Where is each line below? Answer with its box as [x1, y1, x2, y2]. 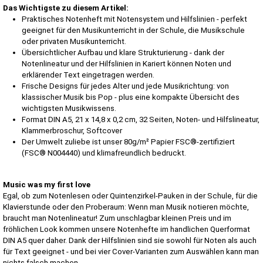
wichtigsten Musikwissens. [22, 103, 116, 113]
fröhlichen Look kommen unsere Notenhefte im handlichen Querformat [3, 224, 250, 234]
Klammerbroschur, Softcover [22, 126, 122, 135]
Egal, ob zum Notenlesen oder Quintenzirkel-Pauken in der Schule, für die [3, 191, 258, 200]
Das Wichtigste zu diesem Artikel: [3, 3, 129, 12]
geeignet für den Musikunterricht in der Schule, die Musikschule [22, 25, 245, 35]
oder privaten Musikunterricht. [22, 36, 126, 46]
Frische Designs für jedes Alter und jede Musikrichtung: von [22, 81, 229, 90]
